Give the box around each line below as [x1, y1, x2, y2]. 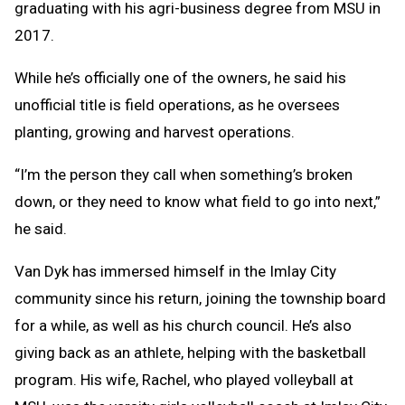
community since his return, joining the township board [14, 288, 386, 307]
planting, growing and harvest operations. [14, 122, 295, 141]
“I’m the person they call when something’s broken [14, 165, 353, 184]
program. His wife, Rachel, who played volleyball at [14, 370, 353, 389]
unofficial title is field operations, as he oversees [14, 95, 340, 114]
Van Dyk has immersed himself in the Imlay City [14, 261, 336, 280]
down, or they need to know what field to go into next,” [14, 192, 381, 211]
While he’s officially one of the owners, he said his [14, 68, 346, 87]
